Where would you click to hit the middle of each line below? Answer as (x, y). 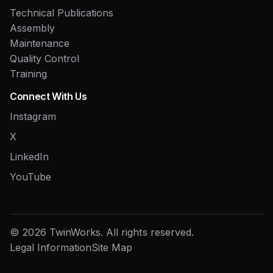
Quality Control (44, 58)
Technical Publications (62, 12)
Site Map (112, 247)
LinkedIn (29, 156)
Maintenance (40, 43)
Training (28, 73)
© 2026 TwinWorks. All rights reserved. (102, 232)
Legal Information (51, 247)
